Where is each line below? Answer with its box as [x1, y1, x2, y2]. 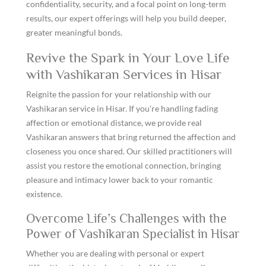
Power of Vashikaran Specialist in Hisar [26, 226, 240, 241]
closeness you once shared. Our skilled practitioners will [26, 146, 232, 156]
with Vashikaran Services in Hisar [26, 66, 221, 82]
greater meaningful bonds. [26, 27, 122, 37]
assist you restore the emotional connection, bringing [26, 160, 221, 170]
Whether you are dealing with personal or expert [26, 248, 204, 258]
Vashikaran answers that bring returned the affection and [26, 132, 236, 142]
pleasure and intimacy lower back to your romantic [26, 175, 213, 185]
